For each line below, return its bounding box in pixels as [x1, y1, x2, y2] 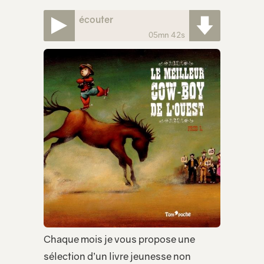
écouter [78, 13, 113, 25]
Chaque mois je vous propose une [44, 233, 195, 246]
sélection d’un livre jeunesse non [44, 250, 191, 263]
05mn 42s [148, 30, 186, 40]
